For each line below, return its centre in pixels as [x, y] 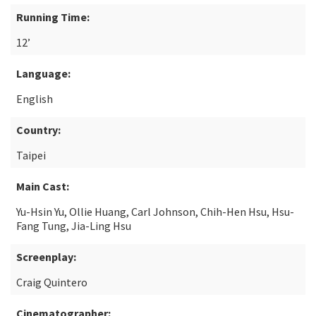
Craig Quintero [52, 282]
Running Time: [53, 17]
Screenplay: [46, 257]
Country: [38, 130]
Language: [43, 73]
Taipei [31, 155]
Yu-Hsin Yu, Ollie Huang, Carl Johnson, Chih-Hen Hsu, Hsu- [155, 212]
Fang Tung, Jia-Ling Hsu [74, 226]
